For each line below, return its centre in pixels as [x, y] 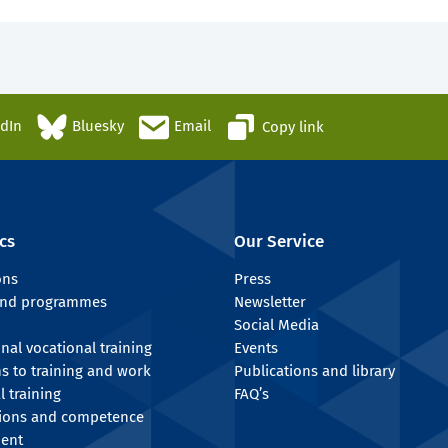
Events [256, 348]
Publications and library [314, 371]
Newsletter [270, 302]
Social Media [276, 325]
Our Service [279, 242]
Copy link [293, 126]
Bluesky [98, 126]
